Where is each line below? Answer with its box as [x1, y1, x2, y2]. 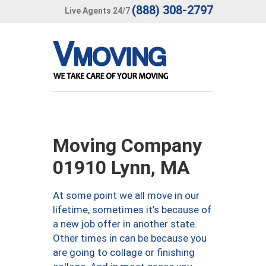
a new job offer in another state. [53, 218, 197, 230]
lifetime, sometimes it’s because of [53, 204, 211, 216]
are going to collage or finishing [53, 246, 195, 258]
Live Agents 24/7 [65, 5, 130, 15]
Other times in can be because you [53, 232, 207, 244]
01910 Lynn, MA [53, 156, 190, 179]
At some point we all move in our [53, 189, 199, 201]
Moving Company [53, 134, 202, 157]
